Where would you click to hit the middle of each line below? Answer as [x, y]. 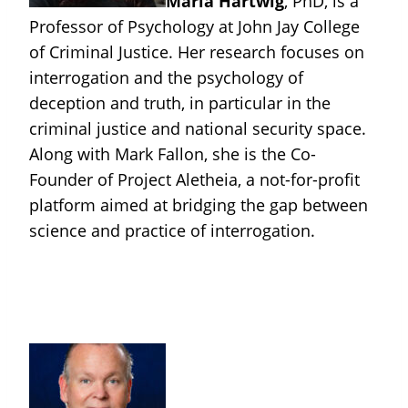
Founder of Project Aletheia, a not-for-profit [194, 180]
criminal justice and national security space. [198, 129]
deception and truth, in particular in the [180, 103]
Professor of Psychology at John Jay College [194, 27]
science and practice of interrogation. [172, 231]
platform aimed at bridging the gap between [199, 205]
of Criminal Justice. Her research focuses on [197, 52]
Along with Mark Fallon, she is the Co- [173, 154]
